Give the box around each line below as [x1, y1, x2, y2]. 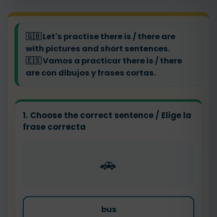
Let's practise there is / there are [41, 31, 175, 42]
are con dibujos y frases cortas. [26, 67, 156, 78]
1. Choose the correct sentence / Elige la [23, 109, 191, 121]
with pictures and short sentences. [26, 43, 170, 54]
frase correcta [23, 121, 86, 133]
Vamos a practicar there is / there [41, 55, 182, 66]
